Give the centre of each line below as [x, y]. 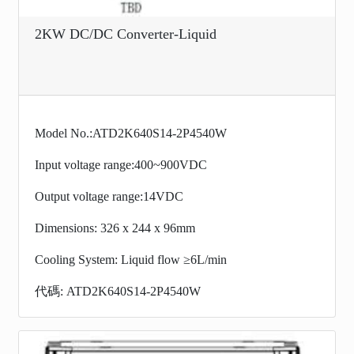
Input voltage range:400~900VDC [121, 165]
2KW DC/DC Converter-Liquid [126, 34]
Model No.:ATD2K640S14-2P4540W [131, 133]
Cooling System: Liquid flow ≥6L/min [131, 260]
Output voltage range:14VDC [109, 196]
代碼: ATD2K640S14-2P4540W [118, 291]
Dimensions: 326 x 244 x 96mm [115, 228]
